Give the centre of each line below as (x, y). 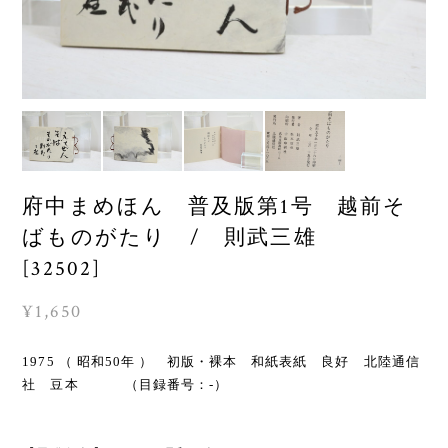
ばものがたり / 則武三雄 (192, 237)
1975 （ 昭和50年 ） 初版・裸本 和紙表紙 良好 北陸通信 (221, 361)
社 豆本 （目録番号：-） (125, 384)
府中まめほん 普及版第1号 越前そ (215, 206)
